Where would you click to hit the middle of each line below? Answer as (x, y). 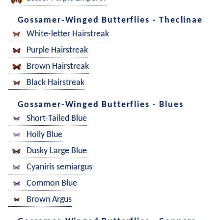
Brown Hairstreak (58, 67)
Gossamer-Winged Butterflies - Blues (101, 105)
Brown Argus (49, 200)
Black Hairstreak (55, 83)
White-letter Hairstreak (68, 34)
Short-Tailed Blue (57, 119)
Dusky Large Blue (57, 151)
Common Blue (52, 184)
